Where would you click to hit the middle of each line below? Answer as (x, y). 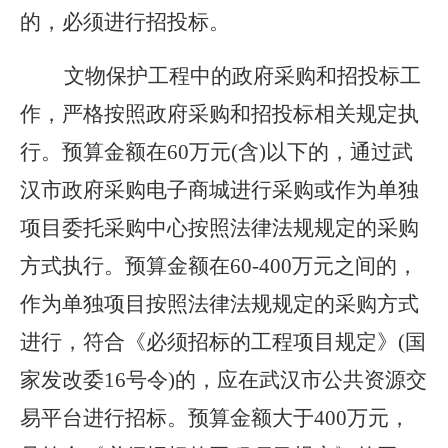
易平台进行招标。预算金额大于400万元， (215, 418)
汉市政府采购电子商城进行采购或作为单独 (219, 190)
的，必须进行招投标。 (125, 22)
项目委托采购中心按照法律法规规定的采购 (219, 228)
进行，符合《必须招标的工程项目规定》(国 (223, 342)
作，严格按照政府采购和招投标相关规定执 (219, 114)
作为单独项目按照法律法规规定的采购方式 (219, 304)
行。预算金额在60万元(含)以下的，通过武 (216, 152)
